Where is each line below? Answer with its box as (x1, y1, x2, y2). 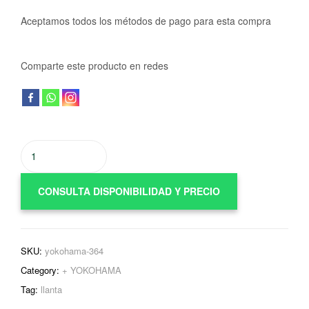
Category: (21, 263, 62, 277)
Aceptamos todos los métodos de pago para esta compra (21, 14, 271, 28)
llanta (41, 282, 62, 296)
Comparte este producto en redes (21, 58, 168, 72)
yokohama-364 (45, 243, 103, 257)
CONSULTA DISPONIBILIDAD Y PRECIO (38, 183, 220, 198)
